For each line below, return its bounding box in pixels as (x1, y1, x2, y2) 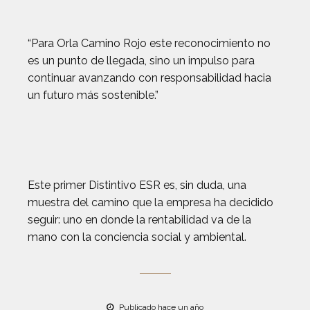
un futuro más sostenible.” (28, 89, 158, 102)
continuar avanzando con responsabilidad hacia (28, 71, 271, 84)
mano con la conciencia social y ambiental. (28, 230, 246, 244)
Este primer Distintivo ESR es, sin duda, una (28, 179, 246, 192)
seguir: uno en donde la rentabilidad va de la (28, 213, 251, 226)
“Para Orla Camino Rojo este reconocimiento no (28, 37, 271, 50)
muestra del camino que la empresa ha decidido (28, 196, 273, 209)
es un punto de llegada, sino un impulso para (28, 54, 255, 67)
